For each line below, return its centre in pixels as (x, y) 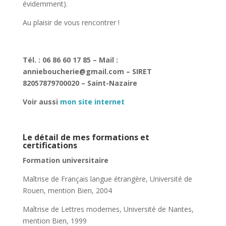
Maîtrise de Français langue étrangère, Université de (107, 179)
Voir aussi (41, 102)
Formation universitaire (65, 160)
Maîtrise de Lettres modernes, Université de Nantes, (108, 209)
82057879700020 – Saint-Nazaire (80, 83)
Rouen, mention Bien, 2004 (67, 190)
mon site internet (92, 102)
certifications (50, 145)
